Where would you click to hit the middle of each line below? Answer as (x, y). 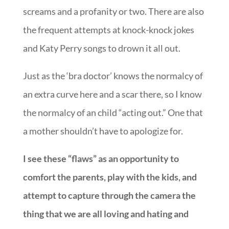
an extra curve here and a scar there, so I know (112, 94)
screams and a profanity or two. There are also (113, 12)
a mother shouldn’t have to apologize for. (103, 131)
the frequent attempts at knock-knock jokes (108, 30)
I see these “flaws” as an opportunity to (101, 159)
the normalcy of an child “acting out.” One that (113, 113)
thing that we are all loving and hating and (106, 214)
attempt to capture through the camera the (109, 196)
